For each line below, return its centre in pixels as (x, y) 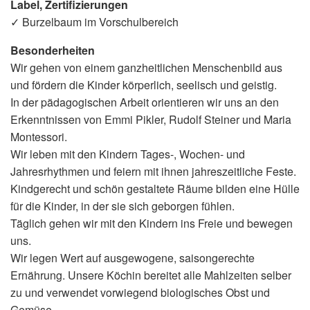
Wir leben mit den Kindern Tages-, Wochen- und (128, 154)
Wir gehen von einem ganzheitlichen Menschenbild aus (146, 67)
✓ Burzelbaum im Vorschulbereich (94, 21)
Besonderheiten (53, 50)
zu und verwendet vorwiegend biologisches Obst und (140, 292)
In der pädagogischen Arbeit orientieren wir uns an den (145, 102)
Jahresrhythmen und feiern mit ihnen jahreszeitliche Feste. (153, 171)
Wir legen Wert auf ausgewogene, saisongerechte (133, 257)
